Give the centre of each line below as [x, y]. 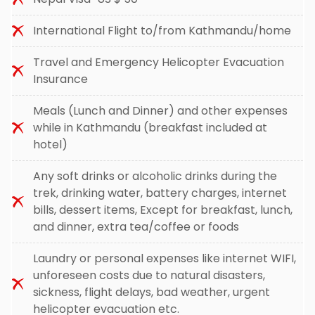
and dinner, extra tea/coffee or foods [136, 227]
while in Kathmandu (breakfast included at [150, 128]
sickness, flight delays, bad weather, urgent [152, 292]
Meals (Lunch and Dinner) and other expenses [160, 111]
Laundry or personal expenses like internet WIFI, [165, 258]
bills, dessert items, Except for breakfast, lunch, [163, 210]
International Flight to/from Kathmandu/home [162, 31]
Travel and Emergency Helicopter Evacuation [159, 62]
